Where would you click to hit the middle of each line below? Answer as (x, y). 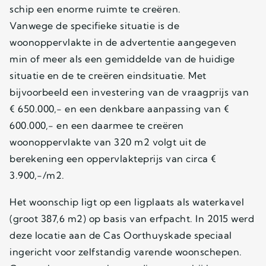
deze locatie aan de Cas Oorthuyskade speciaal (121, 235)
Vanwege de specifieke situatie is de (94, 25)
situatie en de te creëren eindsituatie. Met (108, 75)
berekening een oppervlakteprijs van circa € (113, 158)
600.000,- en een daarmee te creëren (97, 125)
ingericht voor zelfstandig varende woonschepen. (126, 251)
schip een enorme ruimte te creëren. (95, 9)
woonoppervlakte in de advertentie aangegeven (123, 42)
